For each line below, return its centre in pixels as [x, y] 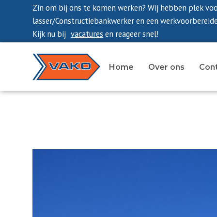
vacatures [87, 34]
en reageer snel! [131, 34]
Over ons [166, 67]
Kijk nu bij [49, 34]
